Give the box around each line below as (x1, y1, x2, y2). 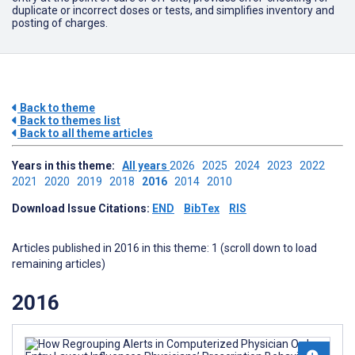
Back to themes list (17, 114, 120, 127)
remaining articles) (12, 258, 105, 270)
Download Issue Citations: (12, 202, 152, 215)
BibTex (184, 202, 219, 215)
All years (122, 159, 170, 172)
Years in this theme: (12, 159, 122, 172)
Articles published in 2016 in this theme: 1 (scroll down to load (12, 242, 317, 254)
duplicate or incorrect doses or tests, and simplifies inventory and (12, 4, 334, 17)
